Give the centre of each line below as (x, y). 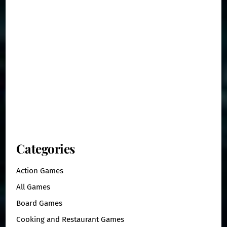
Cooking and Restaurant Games (70, 220)
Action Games (40, 171)
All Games (33, 187)
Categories (46, 148)
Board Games (40, 203)
